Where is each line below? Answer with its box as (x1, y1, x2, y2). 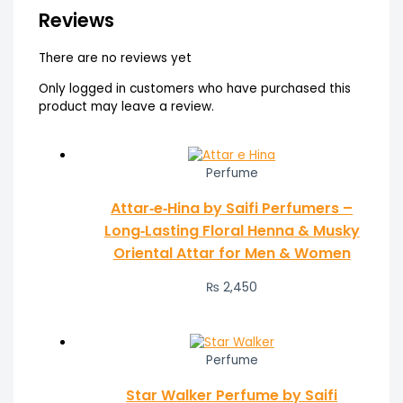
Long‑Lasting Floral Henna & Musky (103, 219, 360, 241)
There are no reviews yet (38, 49, 192, 67)
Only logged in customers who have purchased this (38, 79, 351, 97)
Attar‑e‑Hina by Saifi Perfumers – (111, 197, 354, 219)
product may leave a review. (38, 97, 214, 115)
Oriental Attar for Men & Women (112, 242, 351, 264)
